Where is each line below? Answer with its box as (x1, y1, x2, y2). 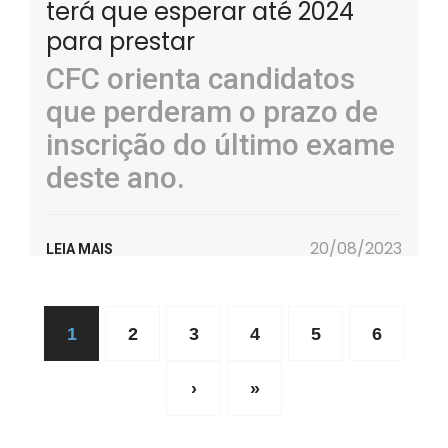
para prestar (46, 25, 195, 58)
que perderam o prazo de (46, 94, 378, 129)
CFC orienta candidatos (46, 61, 355, 96)
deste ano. (46, 160, 185, 195)
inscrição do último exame (46, 127, 395, 162)
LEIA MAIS (46, 241, 113, 257)
